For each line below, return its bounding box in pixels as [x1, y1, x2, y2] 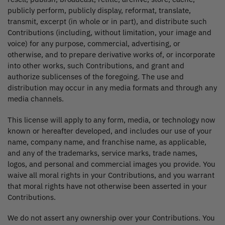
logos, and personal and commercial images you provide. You [8, 159, 215, 169]
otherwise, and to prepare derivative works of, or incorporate [8, 50, 215, 60]
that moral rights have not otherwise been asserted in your [8, 181, 207, 191]
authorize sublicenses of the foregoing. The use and [8, 72, 184, 82]
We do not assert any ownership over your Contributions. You [8, 213, 215, 223]
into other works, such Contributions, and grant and [8, 61, 184, 71]
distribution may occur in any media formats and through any [8, 83, 217, 93]
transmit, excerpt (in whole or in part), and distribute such [8, 17, 207, 27]
